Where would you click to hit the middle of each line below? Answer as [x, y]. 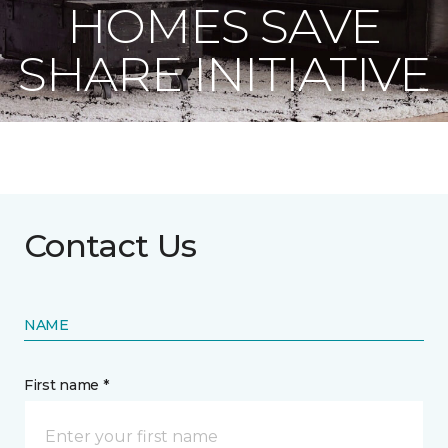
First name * [66, 385]
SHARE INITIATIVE [224, 74]
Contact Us [110, 245]
